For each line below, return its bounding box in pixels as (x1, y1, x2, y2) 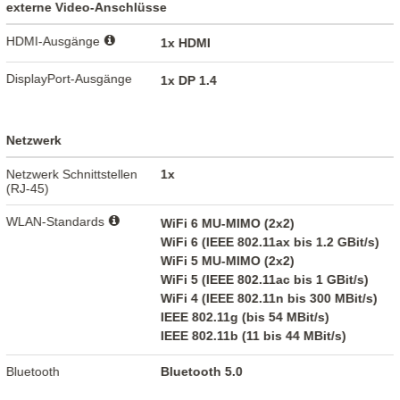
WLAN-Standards (6, 214, 109, 229)
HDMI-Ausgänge (6, 34, 104, 49)
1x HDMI (161, 36, 212, 51)
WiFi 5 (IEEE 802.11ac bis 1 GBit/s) (161, 272, 370, 287)
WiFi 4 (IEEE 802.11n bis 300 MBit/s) (161, 291, 379, 306)
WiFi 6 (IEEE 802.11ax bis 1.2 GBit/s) (161, 235, 380, 250)
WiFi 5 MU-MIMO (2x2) (161, 254, 296, 269)
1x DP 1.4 (161, 73, 218, 88)
